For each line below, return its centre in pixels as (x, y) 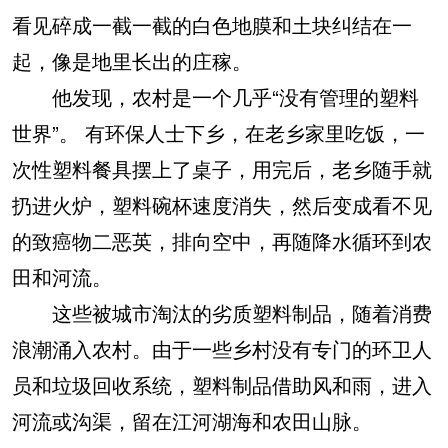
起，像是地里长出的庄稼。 (132, 60)
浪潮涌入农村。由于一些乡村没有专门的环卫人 (222, 348)
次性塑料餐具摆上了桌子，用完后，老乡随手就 (222, 168)
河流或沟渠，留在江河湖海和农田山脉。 (192, 420)
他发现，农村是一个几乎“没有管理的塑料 (215, 96)
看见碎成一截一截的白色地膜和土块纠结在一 (212, 24)
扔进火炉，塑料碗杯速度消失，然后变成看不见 (222, 204)
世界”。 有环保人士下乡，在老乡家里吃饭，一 (218, 132)
